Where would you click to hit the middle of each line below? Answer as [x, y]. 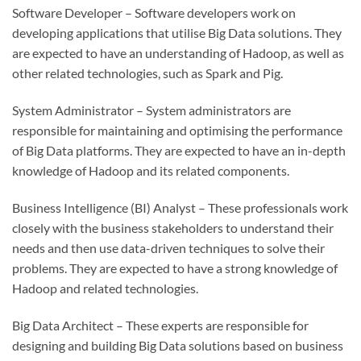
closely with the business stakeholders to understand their [173, 227]
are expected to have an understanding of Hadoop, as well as [178, 53]
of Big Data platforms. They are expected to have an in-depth [179, 150]
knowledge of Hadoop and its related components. [151, 170]
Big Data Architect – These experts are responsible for [160, 325]
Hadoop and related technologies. [105, 288]
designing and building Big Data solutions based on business [178, 345]
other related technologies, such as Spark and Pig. [147, 73]
